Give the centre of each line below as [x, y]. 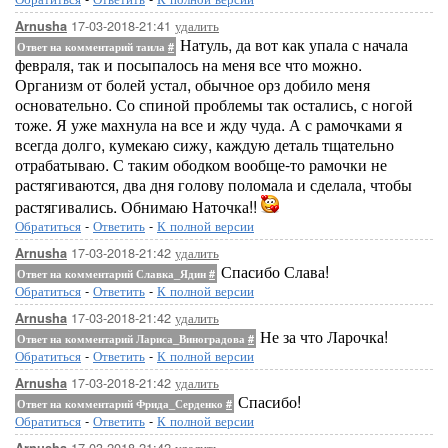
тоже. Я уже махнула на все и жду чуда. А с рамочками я [208, 124]
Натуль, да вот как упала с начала [292, 44]
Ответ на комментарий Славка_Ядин [113, 273]
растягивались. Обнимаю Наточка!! [138, 206]
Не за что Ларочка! [322, 336]
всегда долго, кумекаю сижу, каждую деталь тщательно [204, 144]
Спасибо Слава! [273, 271]
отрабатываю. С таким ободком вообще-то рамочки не [201, 164]
